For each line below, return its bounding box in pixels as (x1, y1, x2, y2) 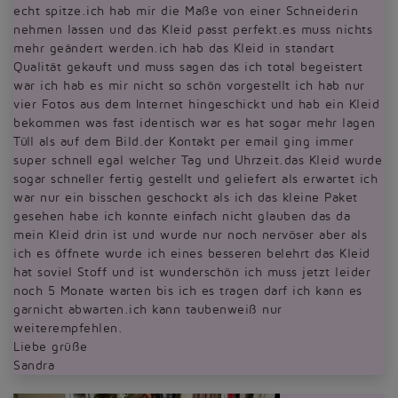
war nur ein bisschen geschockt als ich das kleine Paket (13, 191, 358, 204)
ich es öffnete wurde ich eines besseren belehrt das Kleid (13, 247, 370, 260)
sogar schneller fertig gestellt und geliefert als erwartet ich (13, 172, 378, 186)
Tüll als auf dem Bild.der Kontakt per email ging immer (13, 135, 354, 148)
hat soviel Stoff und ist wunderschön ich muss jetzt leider (13, 266, 370, 279)
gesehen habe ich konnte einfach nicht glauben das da (13, 210, 350, 223)
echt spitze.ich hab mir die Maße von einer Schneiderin (13, 4, 358, 18)
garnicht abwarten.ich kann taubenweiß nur (13, 303, 283, 316)
